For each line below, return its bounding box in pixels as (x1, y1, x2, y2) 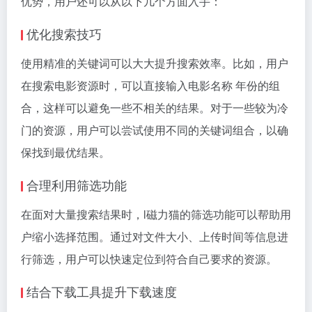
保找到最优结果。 (21, 143, 110, 160)
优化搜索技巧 (26, 24, 102, 42)
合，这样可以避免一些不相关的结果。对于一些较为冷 (21, 99, 288, 116)
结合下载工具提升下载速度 (26, 281, 177, 300)
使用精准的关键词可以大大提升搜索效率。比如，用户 (21, 54, 288, 71)
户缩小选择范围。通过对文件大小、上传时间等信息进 (21, 228, 288, 244)
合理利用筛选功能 (26, 175, 127, 194)
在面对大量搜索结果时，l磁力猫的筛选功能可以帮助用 (21, 205, 291, 222)
